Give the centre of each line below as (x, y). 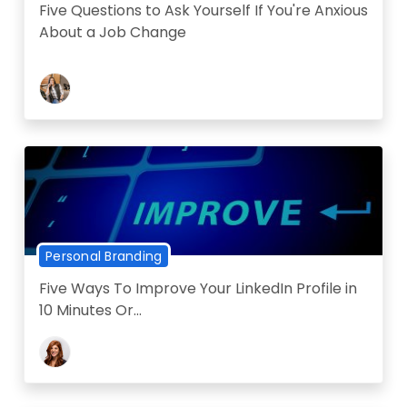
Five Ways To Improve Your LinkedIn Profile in (198, 289)
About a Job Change (113, 33)
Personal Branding (104, 257)
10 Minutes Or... (90, 311)
